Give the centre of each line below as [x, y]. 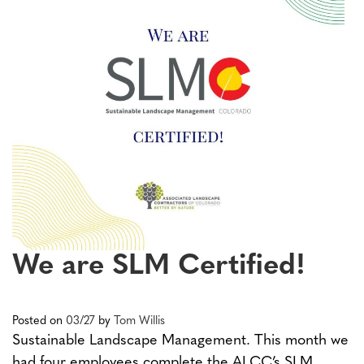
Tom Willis [139, 321]
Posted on [39, 321]
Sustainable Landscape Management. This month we [180, 340]
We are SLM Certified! [159, 266]
